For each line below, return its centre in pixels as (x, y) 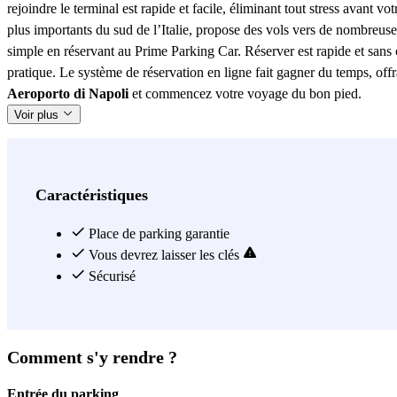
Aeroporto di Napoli (68, 93)
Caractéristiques (92, 195)
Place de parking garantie (157, 233)
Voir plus (38, 114)
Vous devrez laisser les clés (164, 254)
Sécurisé (110, 276)
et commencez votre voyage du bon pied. (245, 93)
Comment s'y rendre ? (92, 357)
